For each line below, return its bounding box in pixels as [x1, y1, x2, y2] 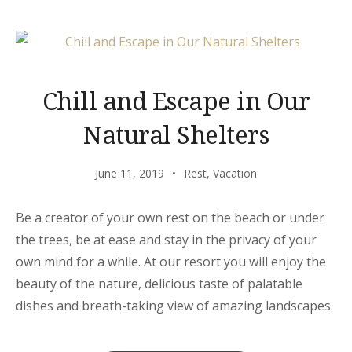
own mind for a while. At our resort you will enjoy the [16, 253, 326, 270]
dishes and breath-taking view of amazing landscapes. [16, 297, 333, 314]
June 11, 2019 [95, 166, 164, 181]
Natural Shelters [83, 118, 269, 151]
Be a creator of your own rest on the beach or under [16, 209, 324, 226]
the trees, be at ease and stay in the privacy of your [16, 231, 317, 248]
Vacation [213, 166, 257, 181]
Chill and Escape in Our [42, 84, 310, 117]
